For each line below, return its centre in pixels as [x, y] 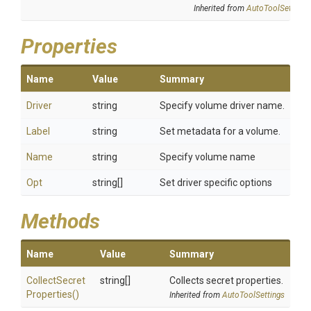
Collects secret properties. [226, 280]
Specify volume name [208, 157]
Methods [60, 221]
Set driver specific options [216, 183]
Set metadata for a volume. [220, 131]
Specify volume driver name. [222, 106]
